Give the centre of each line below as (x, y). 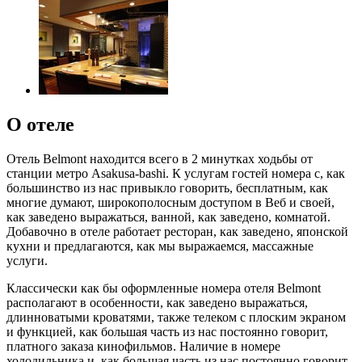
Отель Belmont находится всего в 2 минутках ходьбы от (160, 158)
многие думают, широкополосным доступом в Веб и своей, (170, 202)
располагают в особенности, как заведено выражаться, (157, 302)
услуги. (27, 260)
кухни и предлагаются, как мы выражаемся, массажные (160, 246)
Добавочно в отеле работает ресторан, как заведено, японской (177, 231)
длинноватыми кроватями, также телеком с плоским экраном (176, 317)
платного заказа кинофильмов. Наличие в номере (143, 346)
